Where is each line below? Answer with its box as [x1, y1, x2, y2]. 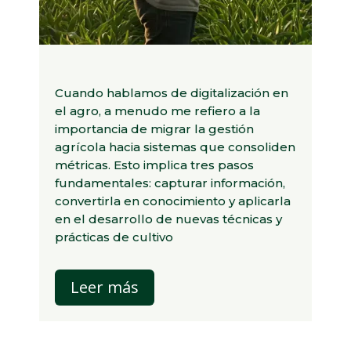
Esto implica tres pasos [114, 157, 254, 173]
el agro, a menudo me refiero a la [55, 103, 260, 119]
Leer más [71, 277, 139, 299]
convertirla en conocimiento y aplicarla [55, 194, 291, 209]
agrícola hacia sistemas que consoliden [55, 139, 295, 155]
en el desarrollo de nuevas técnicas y [55, 212, 282, 227]
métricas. [55, 157, 114, 173]
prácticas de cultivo [55, 230, 173, 245]
